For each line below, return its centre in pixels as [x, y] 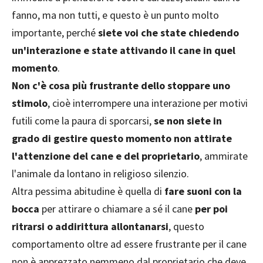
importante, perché [55, 32]
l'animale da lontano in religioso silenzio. [100, 173]
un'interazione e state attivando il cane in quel [124, 50]
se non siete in [188, 120]
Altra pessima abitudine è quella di [88, 191]
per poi [211, 208]
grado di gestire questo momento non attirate [122, 138]
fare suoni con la [203, 191]
